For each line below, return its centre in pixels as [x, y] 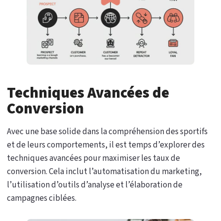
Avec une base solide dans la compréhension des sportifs [107, 131]
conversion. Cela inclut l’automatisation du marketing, [104, 171]
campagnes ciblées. [42, 198]
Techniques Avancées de [88, 93]
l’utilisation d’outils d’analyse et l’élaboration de [95, 185]
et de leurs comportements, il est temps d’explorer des [106, 145]
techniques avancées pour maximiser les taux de [93, 158]
